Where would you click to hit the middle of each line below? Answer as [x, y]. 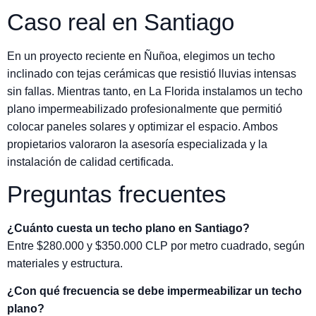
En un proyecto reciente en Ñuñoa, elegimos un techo [141, 56]
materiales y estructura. [65, 263]
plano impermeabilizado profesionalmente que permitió [145, 109]
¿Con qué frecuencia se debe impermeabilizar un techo [154, 291]
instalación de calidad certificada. [90, 162]
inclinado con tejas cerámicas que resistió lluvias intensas [152, 73]
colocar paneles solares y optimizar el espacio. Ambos [142, 126]
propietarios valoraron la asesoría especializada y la [137, 144]
